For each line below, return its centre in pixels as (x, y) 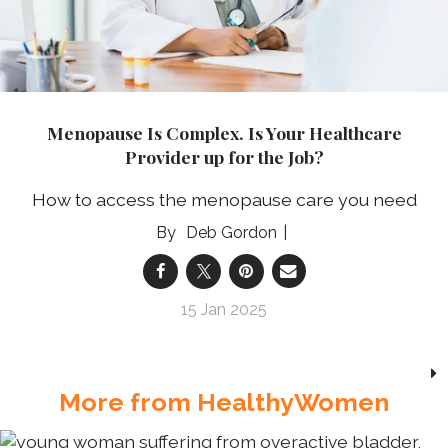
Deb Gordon (231, 232)
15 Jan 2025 (224, 309)
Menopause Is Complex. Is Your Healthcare (224, 132)
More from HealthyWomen (224, 401)
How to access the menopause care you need (224, 199)
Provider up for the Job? (224, 156)
